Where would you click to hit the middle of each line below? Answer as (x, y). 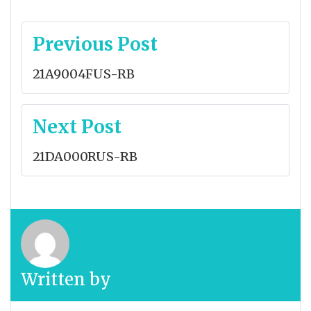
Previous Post (95, 44)
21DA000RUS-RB (85, 156)
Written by (66, 279)
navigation (75, 61)
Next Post (77, 126)
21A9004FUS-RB (84, 74)
